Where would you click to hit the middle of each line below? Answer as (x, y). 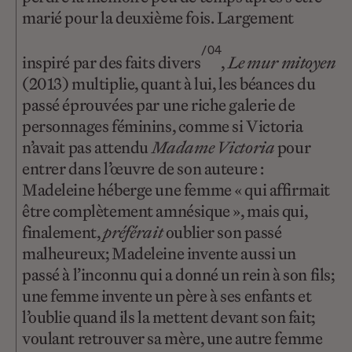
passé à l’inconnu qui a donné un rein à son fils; (178, 275)
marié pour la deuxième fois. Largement (158, 18)
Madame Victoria (213, 148)
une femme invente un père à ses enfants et (167, 296)
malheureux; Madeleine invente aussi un (159, 254)
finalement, (62, 233)
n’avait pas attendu (87, 148)
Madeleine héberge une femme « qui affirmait (176, 190)
